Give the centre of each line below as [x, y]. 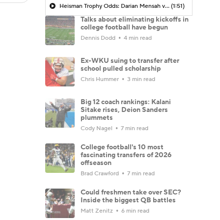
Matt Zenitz [97, 211]
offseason [96, 163]
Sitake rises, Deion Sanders [124, 110]
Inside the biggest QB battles [128, 200]
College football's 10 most [122, 147]
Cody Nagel [97, 128]
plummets [97, 118]
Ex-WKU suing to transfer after [130, 61]
